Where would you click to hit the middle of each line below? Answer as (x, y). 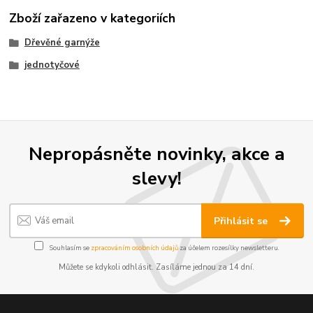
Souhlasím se (69, 248)
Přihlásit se (242, 221)
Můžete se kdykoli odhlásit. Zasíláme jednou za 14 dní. (156, 268)
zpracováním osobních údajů (134, 248)
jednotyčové (52, 65)
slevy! (156, 179)
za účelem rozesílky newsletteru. (228, 248)
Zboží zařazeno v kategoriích (93, 19)
